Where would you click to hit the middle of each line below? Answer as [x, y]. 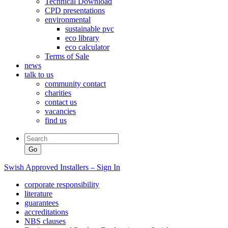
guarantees [41, 203]
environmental [68, 20]
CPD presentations [75, 10]
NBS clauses [45, 221]
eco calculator [87, 47]
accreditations [46, 212]
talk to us [39, 75]
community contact [75, 84]
